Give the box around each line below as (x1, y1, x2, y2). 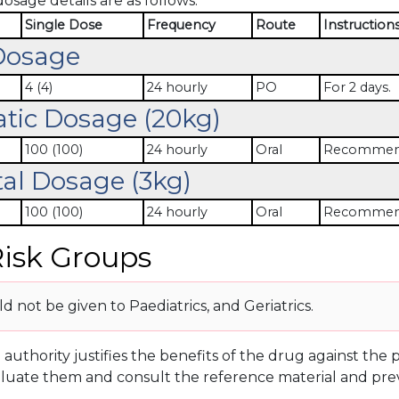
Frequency (146, 17, 216, 33)
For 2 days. (322, 79, 391, 95)
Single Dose (24, 17, 102, 33)
